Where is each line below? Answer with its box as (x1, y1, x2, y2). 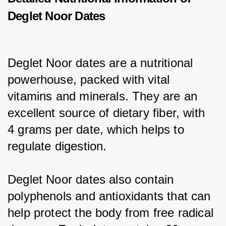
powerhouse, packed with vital (8, 72, 174, 86)
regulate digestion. (8, 139, 107, 153)
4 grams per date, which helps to (8, 122, 188, 136)
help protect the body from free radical (8, 205, 217, 219)
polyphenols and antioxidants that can (8, 189, 214, 203)
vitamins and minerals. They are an (8, 89, 201, 103)
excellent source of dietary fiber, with (8, 105, 209, 120)
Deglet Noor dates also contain (8, 172, 178, 186)
